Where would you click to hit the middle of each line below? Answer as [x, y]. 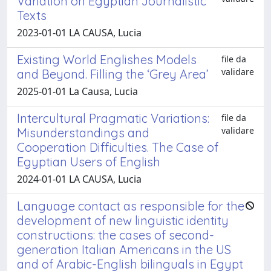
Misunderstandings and [83, 132]
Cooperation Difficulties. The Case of [118, 147]
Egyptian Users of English [89, 162]
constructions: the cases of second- [116, 235]
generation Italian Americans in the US [124, 249]
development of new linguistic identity [123, 220]
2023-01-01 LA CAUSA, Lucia [79, 32]
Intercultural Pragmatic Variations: [113, 118]
